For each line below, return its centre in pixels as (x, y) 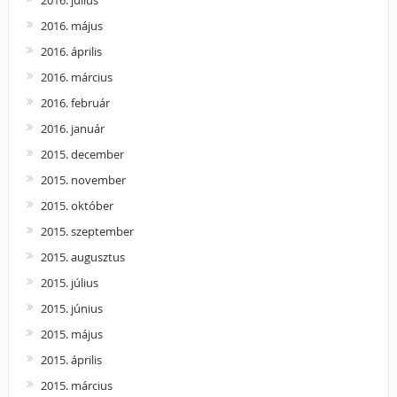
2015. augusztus (82, 257)
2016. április (71, 51)
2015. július (69, 282)
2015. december (82, 154)
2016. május (71, 25)
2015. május (71, 334)
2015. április (71, 359)
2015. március (76, 385)
